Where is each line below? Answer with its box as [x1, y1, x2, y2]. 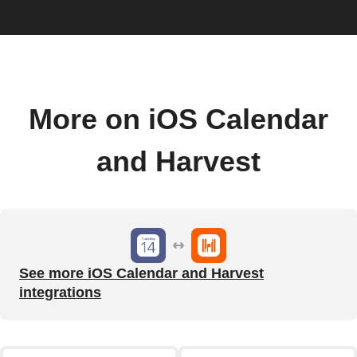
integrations [19, 284, 101, 300]
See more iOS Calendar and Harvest [19, 265, 264, 281]
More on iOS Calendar [29, 103, 328, 135]
